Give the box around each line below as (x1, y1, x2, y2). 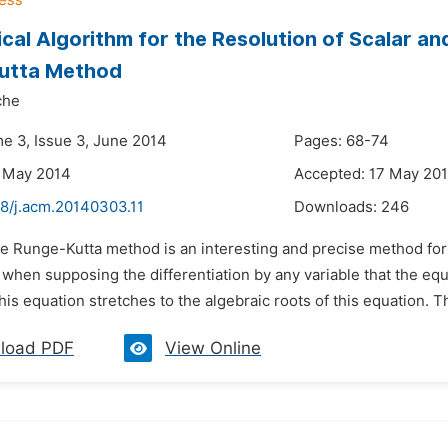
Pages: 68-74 (294, 132, 389, 150)
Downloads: (294, 198, 381, 216)
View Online (165, 338, 261, 358)
